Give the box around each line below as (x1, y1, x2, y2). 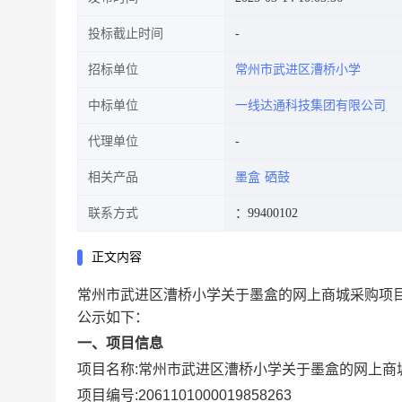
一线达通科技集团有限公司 (235, 99, 386, 112)
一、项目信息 (77, 336, 163, 351)
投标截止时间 (88, 27, 163, 40)
